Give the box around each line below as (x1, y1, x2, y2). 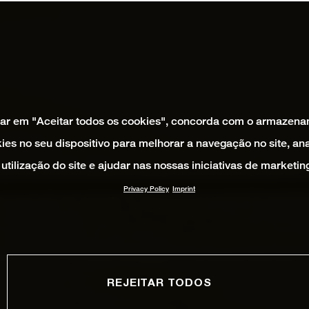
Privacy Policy (123, 184, 169, 193)
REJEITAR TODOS (107, 275, 212, 288)
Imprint (172, 184, 195, 193)
